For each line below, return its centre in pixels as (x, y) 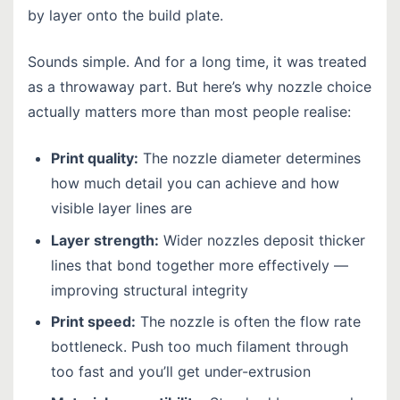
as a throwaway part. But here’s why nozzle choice (200, 87)
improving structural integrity (149, 290)
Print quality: (94, 158)
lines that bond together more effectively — (199, 265)
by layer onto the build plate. (125, 16)
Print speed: (93, 321)
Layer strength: (104, 240)
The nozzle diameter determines (249, 158)
